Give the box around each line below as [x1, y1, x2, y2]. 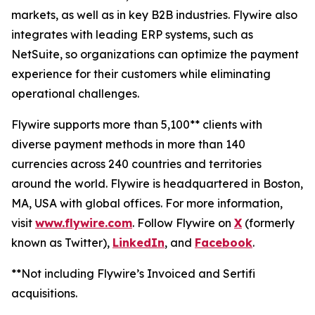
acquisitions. [11, 286, 77, 300]
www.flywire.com [35, 216, 132, 230]
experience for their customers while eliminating [11, 67, 271, 81]
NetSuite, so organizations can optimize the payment [11, 47, 299, 61]
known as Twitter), [11, 236, 112, 250]
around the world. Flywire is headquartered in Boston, [11, 176, 303, 191]
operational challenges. [11, 86, 139, 101]
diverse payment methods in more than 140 [11, 137, 245, 151]
